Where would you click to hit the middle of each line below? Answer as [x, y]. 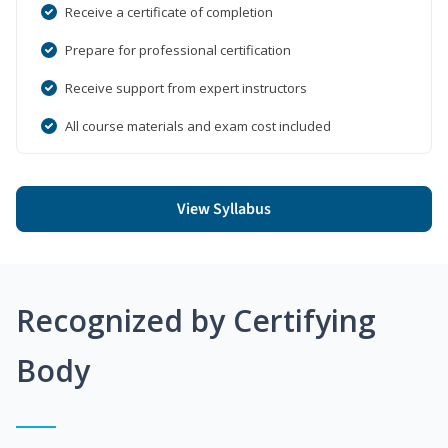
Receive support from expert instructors [186, 87]
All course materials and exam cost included [198, 125]
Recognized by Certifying [196, 320]
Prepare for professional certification [178, 49]
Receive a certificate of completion [169, 11]
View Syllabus [224, 208]
